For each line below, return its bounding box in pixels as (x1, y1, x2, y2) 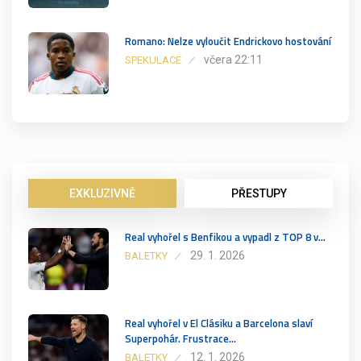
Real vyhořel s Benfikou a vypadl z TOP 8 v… (125, 229, 326, 246)
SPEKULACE (125, 54, 181, 67)
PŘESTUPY (230, 187, 287, 201)
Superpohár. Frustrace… (125, 330, 236, 347)
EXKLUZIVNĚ (69, 187, 135, 201)
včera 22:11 (204, 53, 263, 67)
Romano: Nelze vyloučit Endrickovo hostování (125, 33, 331, 50)
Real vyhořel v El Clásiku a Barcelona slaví (125, 315, 313, 332)
